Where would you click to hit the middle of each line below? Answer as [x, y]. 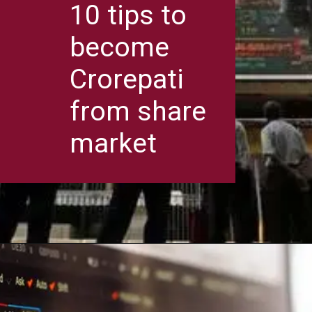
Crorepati [127, 80]
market [114, 144]
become [120, 48]
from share [138, 112]
